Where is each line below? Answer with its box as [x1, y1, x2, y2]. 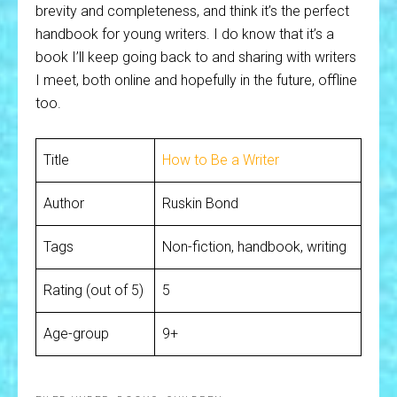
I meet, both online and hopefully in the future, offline [35, 72, 357, 89]
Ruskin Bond [162, 195, 238, 212]
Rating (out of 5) [43, 282, 144, 299]
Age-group [43, 325, 109, 342]
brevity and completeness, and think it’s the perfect [35, 3, 349, 19]
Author [43, 195, 84, 212]
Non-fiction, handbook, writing [162, 238, 346, 255]
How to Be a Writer [162, 152, 279, 168]
